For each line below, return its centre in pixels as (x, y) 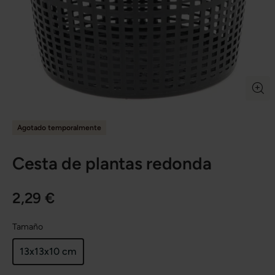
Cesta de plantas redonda (112, 163)
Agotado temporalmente (59, 128)
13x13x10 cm (48, 251)
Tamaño (28, 227)
